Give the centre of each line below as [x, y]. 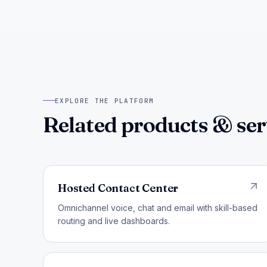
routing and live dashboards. [114, 221]
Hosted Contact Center [118, 188]
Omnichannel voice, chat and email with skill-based [158, 207]
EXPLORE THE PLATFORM [105, 100]
